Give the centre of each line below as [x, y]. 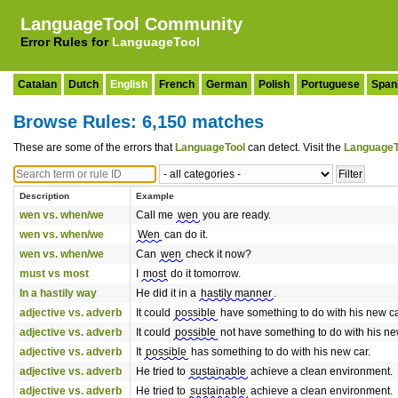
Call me [156, 215]
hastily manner [236, 293]
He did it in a [167, 293]
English [129, 84]
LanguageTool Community [131, 24]
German [227, 84]
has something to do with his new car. [279, 352]
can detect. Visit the [295, 147]
